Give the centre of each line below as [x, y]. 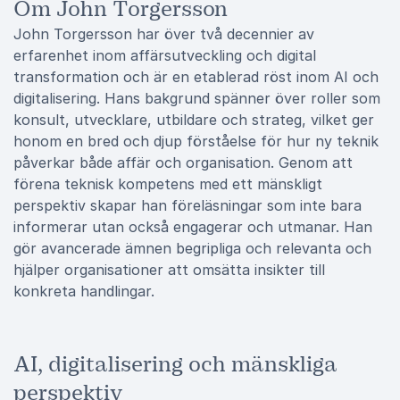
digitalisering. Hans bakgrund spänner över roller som [197, 98]
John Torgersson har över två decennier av [164, 34]
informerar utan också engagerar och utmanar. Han [193, 227]
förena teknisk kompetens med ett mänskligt [168, 184]
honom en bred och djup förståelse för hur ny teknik [196, 141]
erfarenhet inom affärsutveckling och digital [165, 55]
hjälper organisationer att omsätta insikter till [169, 270]
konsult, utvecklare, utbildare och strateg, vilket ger [194, 120]
